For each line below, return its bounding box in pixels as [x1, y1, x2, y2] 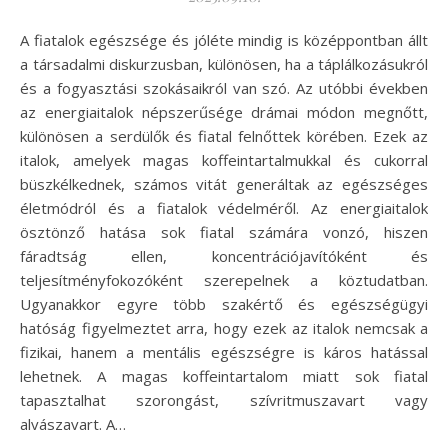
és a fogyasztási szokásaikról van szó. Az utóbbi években [20, 78, 428, 99]
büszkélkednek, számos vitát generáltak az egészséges [20, 174, 428, 195]
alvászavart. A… [20, 414, 126, 435]
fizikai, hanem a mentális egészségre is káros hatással [20, 342, 428, 363]
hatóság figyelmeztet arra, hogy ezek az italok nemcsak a [20, 318, 428, 339]
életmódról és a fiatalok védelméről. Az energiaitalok [20, 198, 428, 219]
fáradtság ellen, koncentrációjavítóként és [20, 246, 428, 267]
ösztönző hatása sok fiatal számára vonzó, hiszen [20, 222, 428, 243]
